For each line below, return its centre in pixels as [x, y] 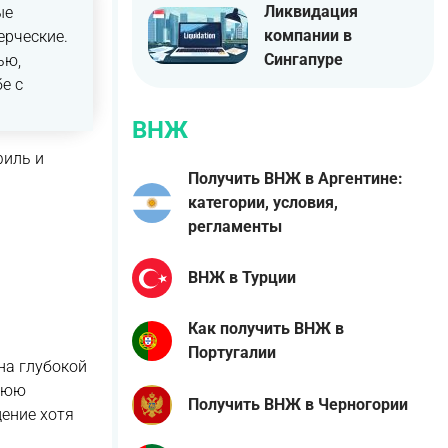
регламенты [235, 226]
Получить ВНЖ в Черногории [298, 404]
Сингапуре [303, 59]
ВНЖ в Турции [242, 278]
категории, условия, [263, 202]
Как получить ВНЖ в [266, 329]
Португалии [232, 353]
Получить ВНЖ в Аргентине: [295, 178]
